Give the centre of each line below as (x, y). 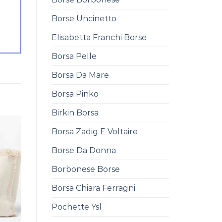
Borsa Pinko (75, 94)
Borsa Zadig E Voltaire (94, 131)
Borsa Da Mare (80, 75)
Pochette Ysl (76, 207)
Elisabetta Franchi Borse (99, 37)
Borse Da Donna (83, 150)
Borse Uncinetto (84, 18)
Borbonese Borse (85, 169)
